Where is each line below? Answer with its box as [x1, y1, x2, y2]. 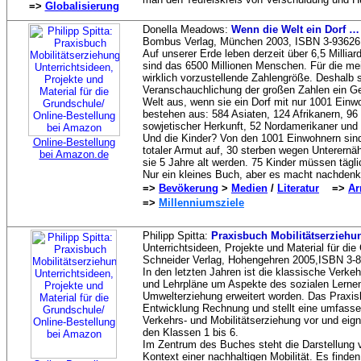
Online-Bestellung [32, 136, 115, 148]
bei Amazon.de [39, 148, 109, 160]
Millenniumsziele [159, 197, 244, 209]
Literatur [277, 182, 319, 194]
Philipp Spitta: [143, 230, 208, 242]
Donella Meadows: [143, 23, 231, 35]
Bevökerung [159, 182, 218, 194]
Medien [231, 182, 268, 194]
